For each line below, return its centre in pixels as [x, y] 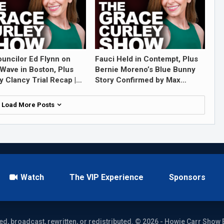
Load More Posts [28, 104]
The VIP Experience [106, 177]
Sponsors [187, 177]
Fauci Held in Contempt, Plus [146, 59]
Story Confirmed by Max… [140, 80]
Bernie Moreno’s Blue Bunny [145, 69]
